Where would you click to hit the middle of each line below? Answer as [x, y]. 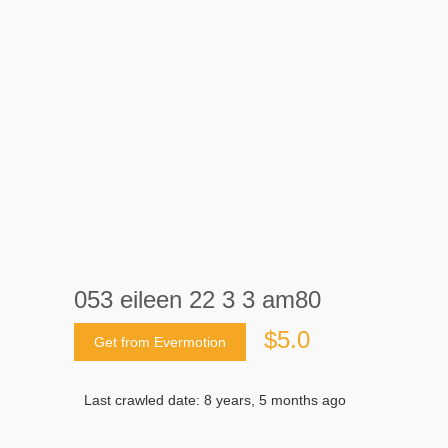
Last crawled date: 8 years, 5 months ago [215, 399]
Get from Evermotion [160, 341]
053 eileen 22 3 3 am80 [197, 299]
